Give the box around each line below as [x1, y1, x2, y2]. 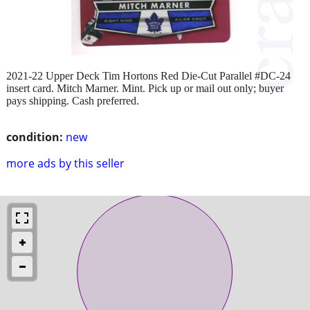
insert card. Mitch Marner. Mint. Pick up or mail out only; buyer [6, 82, 284, 94]
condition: [6, 129, 63, 145]
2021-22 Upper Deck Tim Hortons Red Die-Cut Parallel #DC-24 [6, 69, 291, 82]
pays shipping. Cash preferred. [6, 94, 139, 107]
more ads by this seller [6, 155, 125, 171]
